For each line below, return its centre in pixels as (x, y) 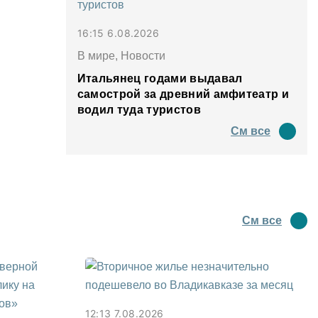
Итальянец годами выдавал (160, 78)
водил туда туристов (139, 109)
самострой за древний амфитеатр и (183, 94)
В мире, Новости (121, 55)
